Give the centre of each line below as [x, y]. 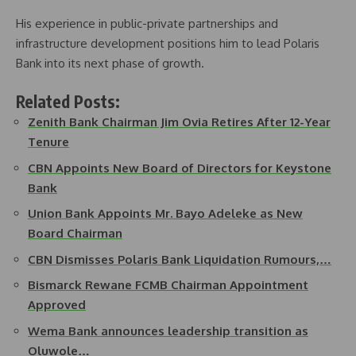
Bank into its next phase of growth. [110, 63]
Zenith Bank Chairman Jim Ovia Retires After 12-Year [179, 122]
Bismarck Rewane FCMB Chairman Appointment [168, 285]
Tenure [48, 142]
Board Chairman [75, 234]
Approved [57, 305]
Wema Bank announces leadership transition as [168, 331]
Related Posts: [68, 102]
